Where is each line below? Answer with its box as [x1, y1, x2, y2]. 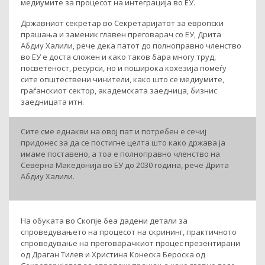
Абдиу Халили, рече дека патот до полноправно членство [21, 40, 241, 51]
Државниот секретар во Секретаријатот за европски [21, 18, 224, 29]
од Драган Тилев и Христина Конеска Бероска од [21, 249, 205, 260]
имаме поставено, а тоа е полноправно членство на [21, 148, 220, 160]
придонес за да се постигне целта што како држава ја [21, 137, 225, 148]
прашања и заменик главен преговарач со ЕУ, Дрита [21, 29, 221, 40]
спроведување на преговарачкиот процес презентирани [21, 238, 240, 249]
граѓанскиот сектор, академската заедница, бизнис [21, 85, 217, 96]
